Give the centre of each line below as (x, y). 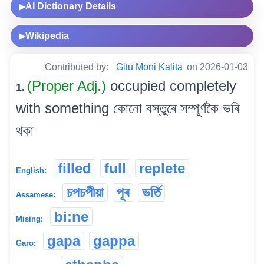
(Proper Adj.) (69, 85)
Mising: (29, 219)
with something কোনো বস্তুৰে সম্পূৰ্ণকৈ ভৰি (128, 108)
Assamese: (36, 194)
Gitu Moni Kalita (149, 67)
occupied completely (173, 85)
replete (162, 168)
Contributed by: (78, 67)
